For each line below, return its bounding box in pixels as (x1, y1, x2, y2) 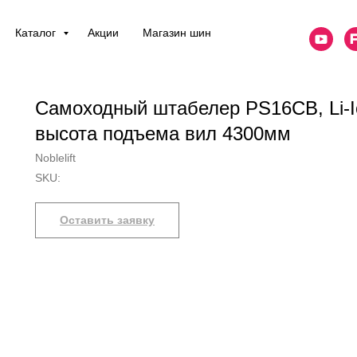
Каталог (14, 26, 59, 39)
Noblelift (35, 151, 76, 164)
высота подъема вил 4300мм (35, 123, 291, 144)
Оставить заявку (60, 214, 155, 226)
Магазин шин (142, 26, 211, 39)
